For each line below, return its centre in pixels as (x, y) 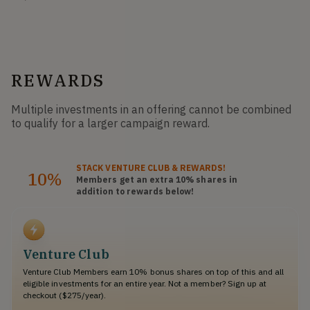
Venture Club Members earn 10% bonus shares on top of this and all (154, 272)
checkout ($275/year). (65, 295)
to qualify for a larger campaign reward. (110, 124)
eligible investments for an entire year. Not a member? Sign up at (145, 284)
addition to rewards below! (135, 192)
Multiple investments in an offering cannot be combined (151, 110)
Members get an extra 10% (135, 180)
